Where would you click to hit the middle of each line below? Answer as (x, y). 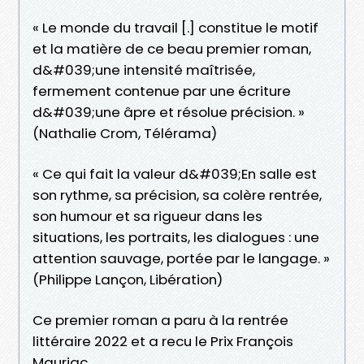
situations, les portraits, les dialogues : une (176, 237)
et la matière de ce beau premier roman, (172, 48)
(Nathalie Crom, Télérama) (125, 133)
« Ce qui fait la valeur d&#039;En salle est (175, 173)
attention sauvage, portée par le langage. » (181, 258)
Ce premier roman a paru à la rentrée (160, 320)
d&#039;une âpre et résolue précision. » (169, 112)
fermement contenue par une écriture (162, 91)
